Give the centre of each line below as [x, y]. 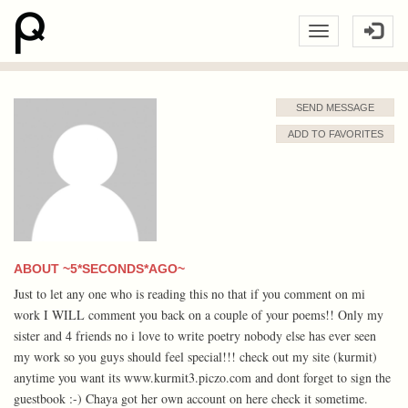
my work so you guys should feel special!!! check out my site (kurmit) [195, 356]
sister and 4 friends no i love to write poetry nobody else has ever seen [195, 335]
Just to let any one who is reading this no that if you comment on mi [189, 293]
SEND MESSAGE [335, 107]
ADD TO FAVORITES [335, 134]
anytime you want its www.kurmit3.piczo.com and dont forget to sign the [202, 377]
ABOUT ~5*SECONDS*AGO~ [99, 268]
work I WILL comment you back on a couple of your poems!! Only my [199, 314]
